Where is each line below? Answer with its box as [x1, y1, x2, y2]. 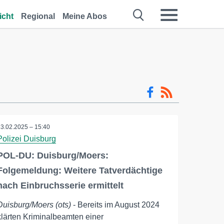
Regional [21, 12, 55, 20]
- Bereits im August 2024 [71, 200, 160, 209]
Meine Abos [62, 12, 107, 20]
